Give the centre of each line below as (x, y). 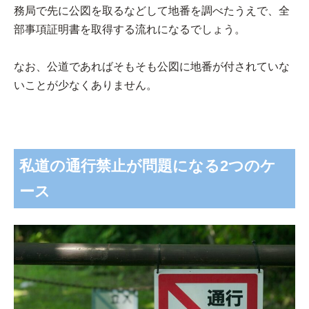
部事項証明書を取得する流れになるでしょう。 (130, 29)
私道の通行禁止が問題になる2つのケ (148, 166)
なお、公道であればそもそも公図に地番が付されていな (152, 66)
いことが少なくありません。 (86, 85)
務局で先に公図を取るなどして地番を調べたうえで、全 (152, 10)
